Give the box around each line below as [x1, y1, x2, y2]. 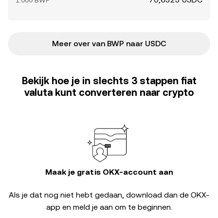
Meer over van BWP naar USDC [52, 39, 166, 48]
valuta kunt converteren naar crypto [24, 87, 194, 98]
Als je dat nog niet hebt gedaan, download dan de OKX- [9, 190, 209, 200]
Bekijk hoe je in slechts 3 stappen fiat [21, 75, 197, 87]
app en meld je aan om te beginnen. [46, 202, 172, 212]
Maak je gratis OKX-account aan [45, 167, 173, 177]
